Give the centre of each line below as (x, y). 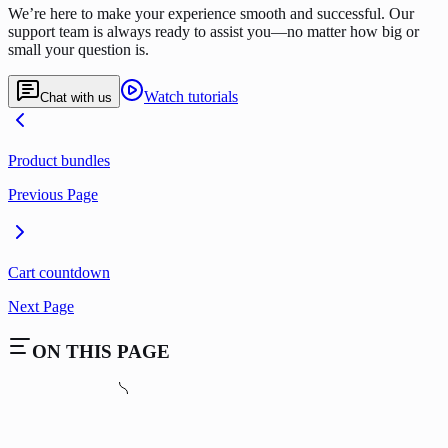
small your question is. (78, 49)
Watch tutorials (191, 96)
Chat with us (76, 97)
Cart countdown (59, 272)
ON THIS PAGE (101, 352)
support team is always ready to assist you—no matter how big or (213, 31)
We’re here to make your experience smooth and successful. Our (211, 13)
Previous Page (53, 194)
